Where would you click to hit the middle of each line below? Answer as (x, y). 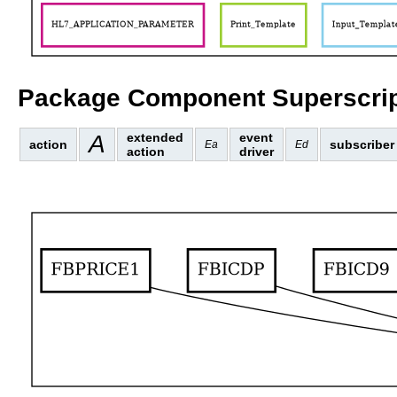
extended (155, 137)
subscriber (362, 144)
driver (257, 151)
